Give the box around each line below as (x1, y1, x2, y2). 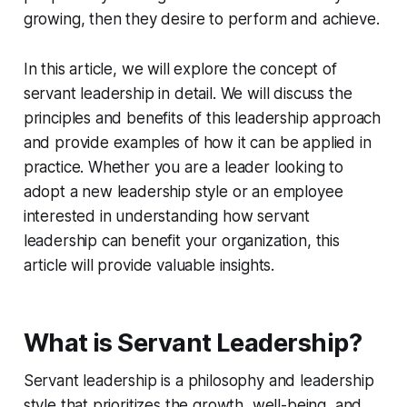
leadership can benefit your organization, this (23, 232, 340, 251)
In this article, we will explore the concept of (23, 60, 337, 79)
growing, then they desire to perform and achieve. (23, 10, 380, 29)
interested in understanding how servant (23, 207, 311, 226)
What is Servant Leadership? (23, 328, 362, 359)
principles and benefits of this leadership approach (23, 109, 382, 128)
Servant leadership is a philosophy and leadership (23, 372, 374, 391)
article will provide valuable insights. (23, 256, 275, 275)
